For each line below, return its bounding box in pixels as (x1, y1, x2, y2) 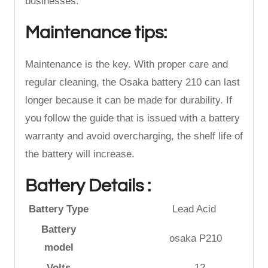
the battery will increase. (25, 148, 141, 160)
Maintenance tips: (25, 23, 167, 42)
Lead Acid (115, 203, 219, 215)
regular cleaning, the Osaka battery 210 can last (25, 77, 240, 88)
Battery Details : (25, 176, 151, 195)
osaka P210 (112, 233, 222, 244)
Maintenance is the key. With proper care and (25, 59, 228, 70)
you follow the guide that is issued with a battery (25, 112, 240, 124)
